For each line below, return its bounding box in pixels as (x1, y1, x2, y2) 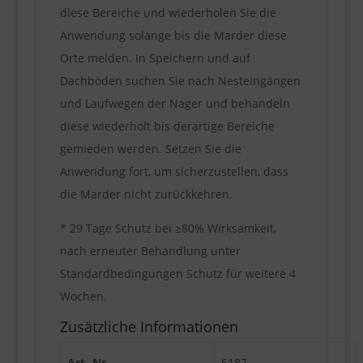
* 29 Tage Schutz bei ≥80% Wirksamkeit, (59, 220, 276, 236)
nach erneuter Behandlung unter (59, 242, 241, 258)
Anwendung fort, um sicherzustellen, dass (59, 163, 288, 179)
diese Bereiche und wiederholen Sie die (59, 4, 276, 20)
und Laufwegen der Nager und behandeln (59, 95, 290, 111)
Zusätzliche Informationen (59, 316, 238, 336)
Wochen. (59, 288, 107, 304)
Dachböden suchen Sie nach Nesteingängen (59, 72, 301, 88)
